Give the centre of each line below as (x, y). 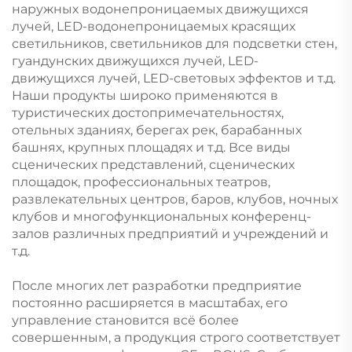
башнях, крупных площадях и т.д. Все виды (151, 148)
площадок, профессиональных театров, (141, 182)
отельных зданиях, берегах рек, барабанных (157, 130)
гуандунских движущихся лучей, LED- (135, 61)
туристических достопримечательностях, (148, 113)
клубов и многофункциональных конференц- (161, 217)
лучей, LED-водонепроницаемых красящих (154, 27)
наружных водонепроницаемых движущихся (160, 9)
